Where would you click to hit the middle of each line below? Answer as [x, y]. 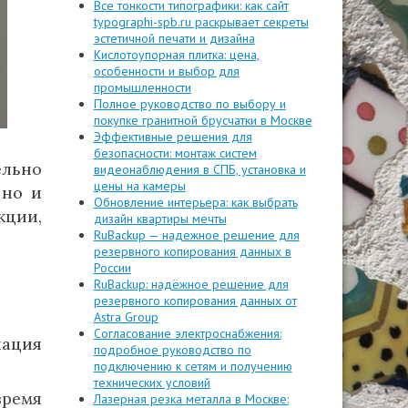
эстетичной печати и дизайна [174, 38]
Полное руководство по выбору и [189, 104]
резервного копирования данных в [192, 251]
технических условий [152, 382]
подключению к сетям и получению [193, 366]
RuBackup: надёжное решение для [191, 284]
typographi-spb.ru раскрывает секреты [201, 22]
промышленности [142, 87]
